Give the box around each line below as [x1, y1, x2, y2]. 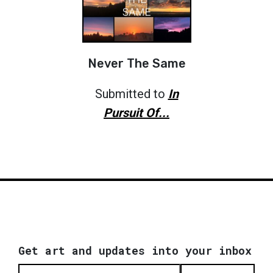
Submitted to [94, 86, 168, 101]
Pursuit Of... [104, 105, 169, 120]
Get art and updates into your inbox [18, 243, 252, 258]
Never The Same [87, 55, 186, 71]
